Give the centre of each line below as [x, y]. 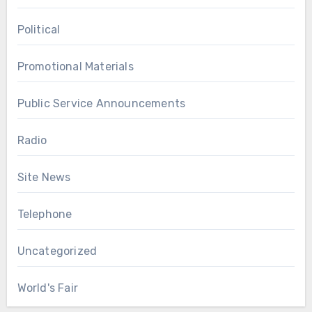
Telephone [45, 214]
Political [39, 29]
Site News [44, 177]
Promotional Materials [75, 66]
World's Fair [47, 288]
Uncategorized [57, 251]
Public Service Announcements [101, 103]
